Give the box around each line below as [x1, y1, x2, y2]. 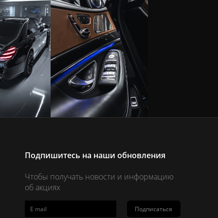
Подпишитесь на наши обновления [24, 150, 165, 161]
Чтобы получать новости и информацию [24, 171, 174, 182]
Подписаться [135, 204, 173, 213]
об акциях [24, 182, 60, 193]
